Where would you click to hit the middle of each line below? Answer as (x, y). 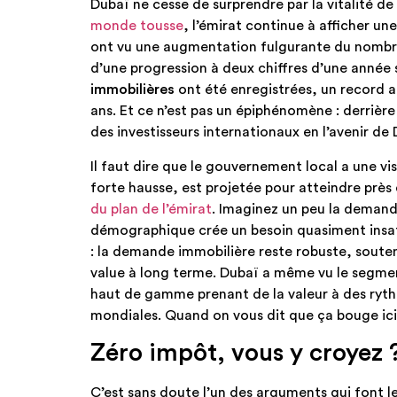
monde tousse (137, 26)
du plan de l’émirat (151, 209)
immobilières (132, 90)
